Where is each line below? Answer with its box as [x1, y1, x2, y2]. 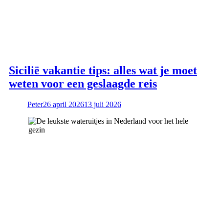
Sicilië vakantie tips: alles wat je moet [9, 64, 197, 77]
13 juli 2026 [84, 100, 121, 109]
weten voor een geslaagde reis [9, 77, 157, 90]
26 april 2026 [43, 100, 84, 109]
